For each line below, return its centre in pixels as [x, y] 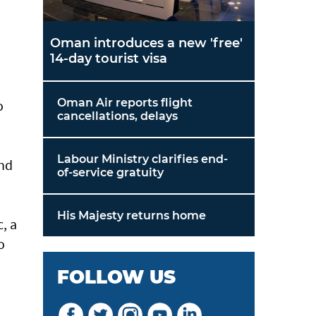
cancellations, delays [117, 116]
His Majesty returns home [132, 215]
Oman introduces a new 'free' [146, 43]
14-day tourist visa [109, 59]
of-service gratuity [110, 172]
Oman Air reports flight [125, 103]
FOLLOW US [116, 277]
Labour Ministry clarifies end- [142, 159]
